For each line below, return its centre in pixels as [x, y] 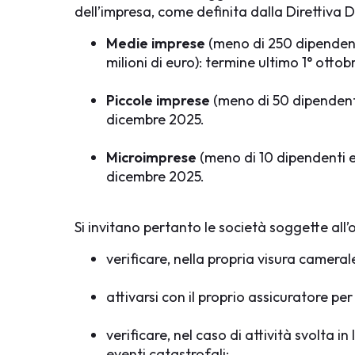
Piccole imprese [158, 100]
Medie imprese [156, 43]
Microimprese [152, 157]
